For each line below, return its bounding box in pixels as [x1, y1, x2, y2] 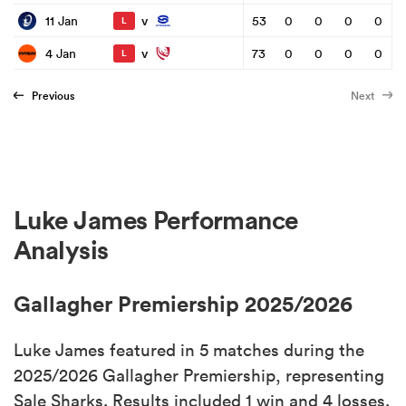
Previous [32, 88, 74, 104]
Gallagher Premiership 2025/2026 [14, 289, 353, 317]
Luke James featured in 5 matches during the [14, 338, 364, 361]
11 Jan [45, 12, 78, 29]
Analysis [14, 234, 109, 267]
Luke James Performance [14, 204, 298, 237]
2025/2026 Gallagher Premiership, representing [14, 363, 384, 386]
